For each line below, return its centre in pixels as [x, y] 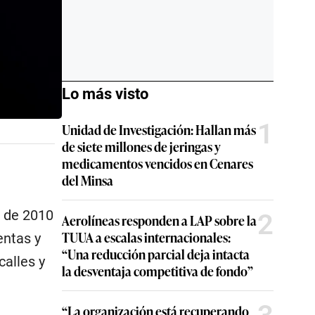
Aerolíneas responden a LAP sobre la [159, 220]
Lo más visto [105, 94]
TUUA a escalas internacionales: [146, 237]
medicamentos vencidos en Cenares [157, 163]
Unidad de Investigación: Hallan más [159, 129]
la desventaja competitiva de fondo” [157, 271]
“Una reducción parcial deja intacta [156, 254]
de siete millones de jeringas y [141, 146]
